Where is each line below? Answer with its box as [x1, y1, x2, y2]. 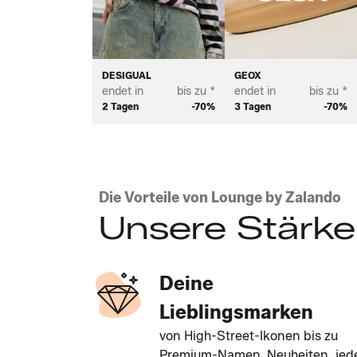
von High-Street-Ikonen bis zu [159, 328, 338, 344]
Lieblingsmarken [159, 300, 313, 324]
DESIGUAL [102, 69, 151, 82]
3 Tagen [233, 100, 271, 113]
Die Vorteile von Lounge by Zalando [99, 189, 341, 207]
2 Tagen [102, 100, 139, 113]
